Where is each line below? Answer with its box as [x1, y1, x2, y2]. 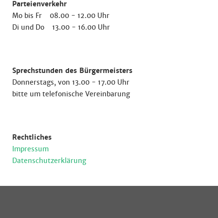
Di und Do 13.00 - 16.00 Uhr [12, 22, 110, 32]
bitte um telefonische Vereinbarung [12, 89, 130, 98]
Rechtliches [12, 132, 52, 142]
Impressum [12, 144, 49, 153]
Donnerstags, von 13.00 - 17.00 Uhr [12, 77, 129, 87]
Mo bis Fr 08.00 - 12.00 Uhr [12, 11, 109, 20]
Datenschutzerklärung [12, 156, 86, 165]
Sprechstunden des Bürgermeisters [12, 66, 132, 75]
